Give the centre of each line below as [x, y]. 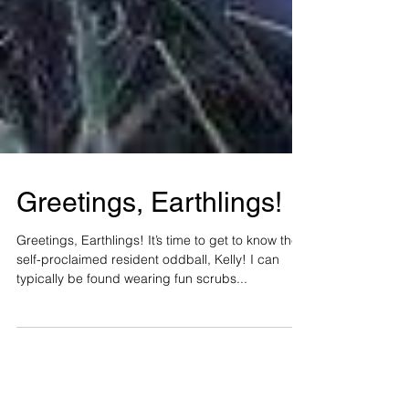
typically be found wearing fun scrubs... [132, 326]
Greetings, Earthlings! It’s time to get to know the [157, 288]
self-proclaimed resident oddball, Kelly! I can [148, 307]
